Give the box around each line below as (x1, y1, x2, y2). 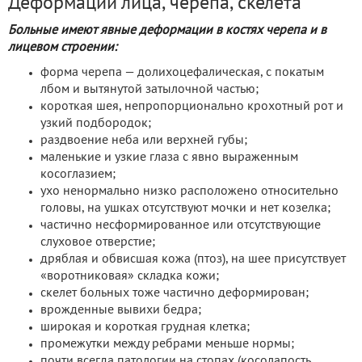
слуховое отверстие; (40, 237, 155, 249)
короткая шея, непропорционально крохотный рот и (40, 101, 343, 113)
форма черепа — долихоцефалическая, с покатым (40, 67, 324, 79)
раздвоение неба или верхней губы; (40, 135, 247, 147)
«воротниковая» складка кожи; (40, 271, 219, 283)
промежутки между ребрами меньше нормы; (40, 339, 294, 351)
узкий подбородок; (40, 118, 151, 130)
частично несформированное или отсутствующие (40, 220, 321, 232)
